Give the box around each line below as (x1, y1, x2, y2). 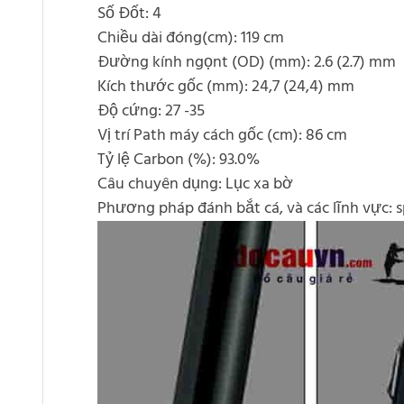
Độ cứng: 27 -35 (97, 98, 205, 125)
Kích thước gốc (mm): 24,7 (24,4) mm (97, 74, 354, 101)
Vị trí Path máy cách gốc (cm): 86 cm (97, 123, 347, 150)
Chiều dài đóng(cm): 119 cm (97, 25, 284, 52)
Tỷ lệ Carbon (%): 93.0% (97, 147, 260, 174)
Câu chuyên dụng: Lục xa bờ (97, 171, 293, 198)
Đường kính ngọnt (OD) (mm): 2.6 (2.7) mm (97, 50, 396, 77)
